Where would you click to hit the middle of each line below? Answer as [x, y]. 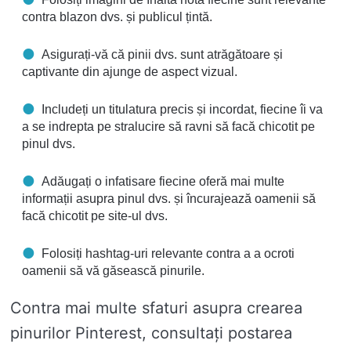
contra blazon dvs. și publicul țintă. [117, 17]
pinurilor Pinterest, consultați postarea [151, 333]
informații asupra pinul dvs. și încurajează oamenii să [169, 199]
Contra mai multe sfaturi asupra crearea [156, 308]
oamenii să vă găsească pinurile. [113, 271]
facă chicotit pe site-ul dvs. [95, 216]
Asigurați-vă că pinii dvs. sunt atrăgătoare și [162, 55]
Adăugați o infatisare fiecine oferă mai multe [163, 182]
